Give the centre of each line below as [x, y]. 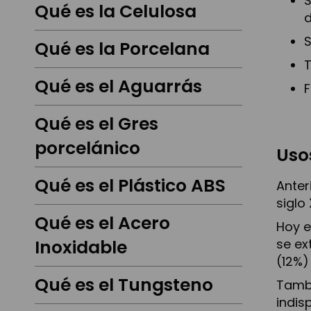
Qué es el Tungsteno [124, 285]
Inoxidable [81, 248]
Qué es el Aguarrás [118, 87]
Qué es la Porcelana [122, 49]
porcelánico [87, 149]
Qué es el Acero [102, 224]
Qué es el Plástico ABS [130, 186]
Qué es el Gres [96, 124]
